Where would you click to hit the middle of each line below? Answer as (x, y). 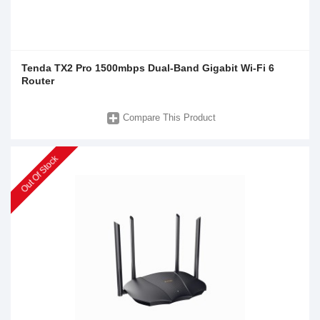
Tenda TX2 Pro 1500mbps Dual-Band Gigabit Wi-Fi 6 (148, 67)
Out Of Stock (39, 174)
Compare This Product (170, 118)
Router (38, 80)
